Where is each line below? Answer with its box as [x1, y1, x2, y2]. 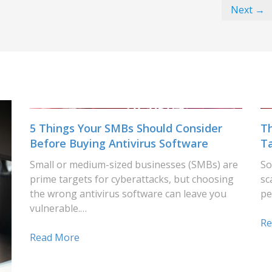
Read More [30, 231, 80, 244]
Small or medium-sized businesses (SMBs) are [30, 158, 238, 171]
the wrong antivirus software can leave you [30, 187, 226, 200]
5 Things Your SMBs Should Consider [30, 121, 222, 135]
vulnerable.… [30, 202, 87, 215]
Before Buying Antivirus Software [30, 136, 208, 151]
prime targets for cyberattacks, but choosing [30, 172, 234, 186]
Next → [230, 3, 265, 16]
